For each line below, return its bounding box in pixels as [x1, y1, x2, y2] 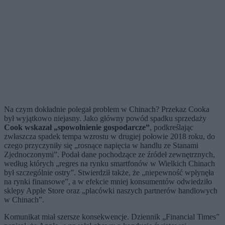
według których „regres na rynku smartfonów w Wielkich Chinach [4, 159, 215, 168]
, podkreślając [150, 123, 193, 132]
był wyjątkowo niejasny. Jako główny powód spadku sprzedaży [4, 114, 206, 123]
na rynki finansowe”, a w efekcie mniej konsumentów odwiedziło [4, 177, 212, 186]
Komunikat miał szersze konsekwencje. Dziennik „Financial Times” [4, 212, 219, 221]
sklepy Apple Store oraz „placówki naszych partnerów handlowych [4, 186, 217, 195]
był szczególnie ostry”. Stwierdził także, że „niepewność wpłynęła [4, 168, 214, 177]
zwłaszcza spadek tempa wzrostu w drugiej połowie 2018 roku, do [4, 132, 215, 141]
